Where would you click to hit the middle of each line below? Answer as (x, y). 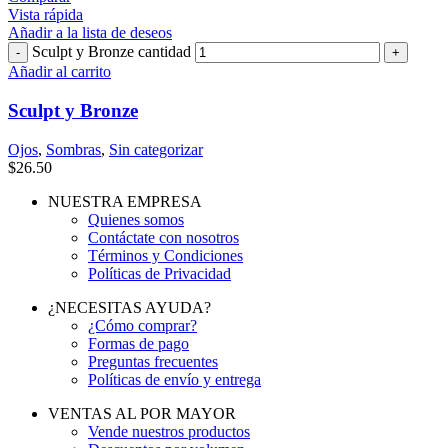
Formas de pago (138, 343)
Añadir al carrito (59, 72)
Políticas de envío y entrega (174, 379)
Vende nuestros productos (169, 431)
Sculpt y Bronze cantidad (111, 52)
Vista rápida (45, 15)
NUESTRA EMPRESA (125, 201)
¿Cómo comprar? (142, 325)
